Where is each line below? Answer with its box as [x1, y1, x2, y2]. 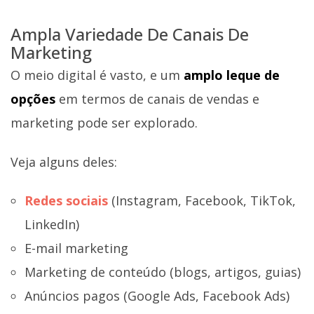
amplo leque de [184, 67, 280, 84]
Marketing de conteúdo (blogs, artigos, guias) [25, 264, 301, 281]
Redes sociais [25, 192, 108, 210]
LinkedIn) [25, 216, 79, 233]
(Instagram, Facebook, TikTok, [108, 192, 296, 210]
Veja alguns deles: [11, 153, 117, 170]
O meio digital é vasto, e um [11, 67, 184, 84]
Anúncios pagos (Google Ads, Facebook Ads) [25, 287, 289, 305]
